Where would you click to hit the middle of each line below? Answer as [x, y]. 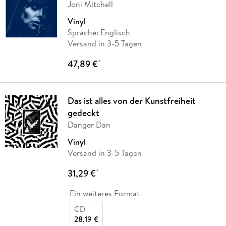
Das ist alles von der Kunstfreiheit [131, 101]
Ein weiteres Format [104, 193]
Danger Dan [89, 125]
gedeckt [83, 113]
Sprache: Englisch [99, 33]
